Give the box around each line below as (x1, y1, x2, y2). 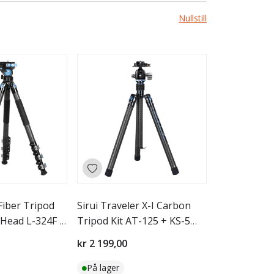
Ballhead (77, 229, 117, 243)
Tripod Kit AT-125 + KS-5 (77, 214, 190, 228)
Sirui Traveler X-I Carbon (77, 199, 191, 212)
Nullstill (179, 12, 207, 24)
